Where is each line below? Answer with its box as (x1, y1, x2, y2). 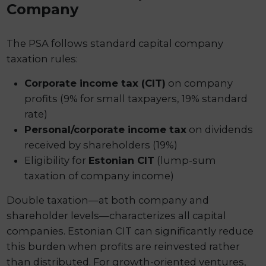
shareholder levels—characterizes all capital (7, 210, 227, 222)
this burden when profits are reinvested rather (7, 240, 240, 253)
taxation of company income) (24, 170, 175, 182)
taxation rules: (7, 53, 78, 65)
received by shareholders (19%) (24, 139, 178, 151)
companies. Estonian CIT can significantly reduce (7, 225, 254, 237)
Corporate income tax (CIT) (24, 77, 166, 90)
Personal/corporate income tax (24, 123, 187, 136)
